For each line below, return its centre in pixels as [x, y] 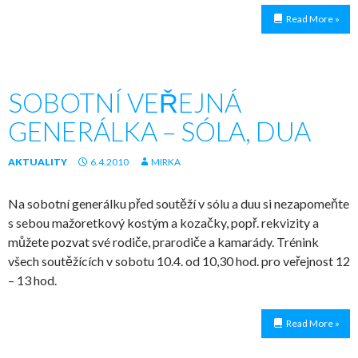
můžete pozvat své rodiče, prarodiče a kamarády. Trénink [163, 242]
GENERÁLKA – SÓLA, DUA [159, 131]
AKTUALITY [38, 162]
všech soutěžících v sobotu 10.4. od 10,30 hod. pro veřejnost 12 [179, 261]
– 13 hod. [32, 280]
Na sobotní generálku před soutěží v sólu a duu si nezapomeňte [179, 203]
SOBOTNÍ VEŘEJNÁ [125, 102]
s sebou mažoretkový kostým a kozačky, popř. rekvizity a [163, 223]
